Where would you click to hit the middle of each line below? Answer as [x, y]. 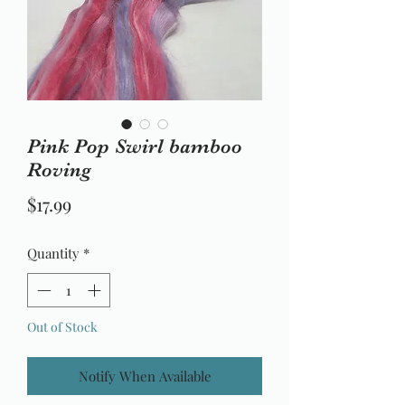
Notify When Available [145, 377]
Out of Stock [62, 327]
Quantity [53, 253]
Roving [59, 169]
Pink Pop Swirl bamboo [135, 146]
